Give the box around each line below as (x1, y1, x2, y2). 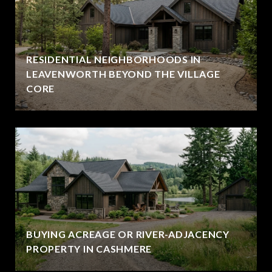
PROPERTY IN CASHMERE (26, 243, 152, 254)
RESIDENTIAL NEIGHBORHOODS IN (26, 53, 201, 65)
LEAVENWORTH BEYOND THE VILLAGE (26, 68, 220, 80)
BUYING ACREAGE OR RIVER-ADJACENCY (26, 228, 229, 240)
